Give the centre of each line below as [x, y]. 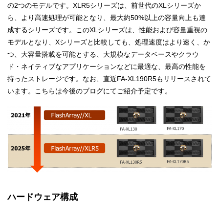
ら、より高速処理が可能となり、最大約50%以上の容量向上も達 [107, 18]
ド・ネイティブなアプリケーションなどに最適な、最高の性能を [107, 67]
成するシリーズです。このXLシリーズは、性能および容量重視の [107, 30]
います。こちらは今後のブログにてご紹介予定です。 [89, 91]
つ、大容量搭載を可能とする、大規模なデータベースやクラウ [103, 55]
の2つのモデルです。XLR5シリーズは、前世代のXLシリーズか [104, 6]
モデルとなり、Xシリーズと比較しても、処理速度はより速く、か [109, 42]
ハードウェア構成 [43, 197]
